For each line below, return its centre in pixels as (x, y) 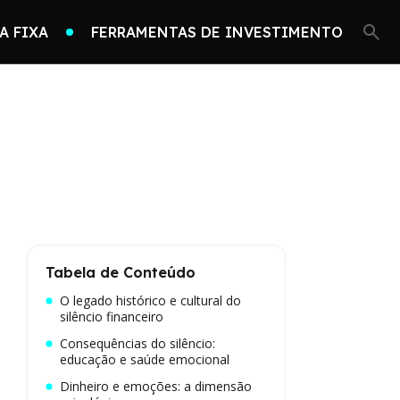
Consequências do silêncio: (137, 343)
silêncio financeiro (112, 317)
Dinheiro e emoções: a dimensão (156, 386)
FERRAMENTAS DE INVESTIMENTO (217, 32)
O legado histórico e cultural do (150, 300)
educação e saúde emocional (145, 359)
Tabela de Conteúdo (121, 272)
